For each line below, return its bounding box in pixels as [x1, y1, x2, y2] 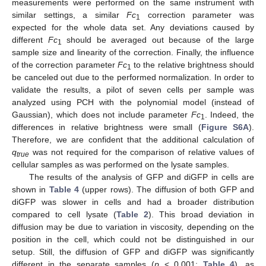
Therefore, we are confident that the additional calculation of [12, 134, 254, 144]
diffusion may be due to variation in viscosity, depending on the [12, 221, 254, 232]
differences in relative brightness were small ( [12, 122, 201, 132]
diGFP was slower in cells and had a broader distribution [12, 197, 254, 207]
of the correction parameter [12, 59, 118, 69]
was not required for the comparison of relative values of [29, 147, 254, 157]
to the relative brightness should [131, 59, 255, 69]
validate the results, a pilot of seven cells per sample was [12, 84, 254, 94]
